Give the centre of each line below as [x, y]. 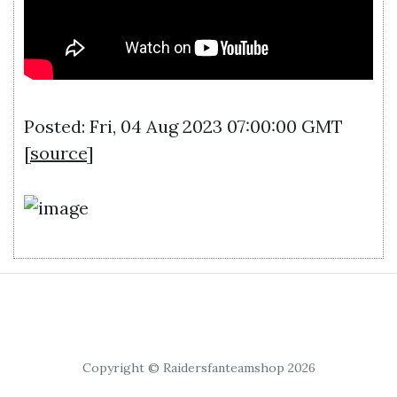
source [58, 152]
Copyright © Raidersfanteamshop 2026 [198, 367]
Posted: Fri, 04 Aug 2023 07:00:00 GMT [183, 126]
